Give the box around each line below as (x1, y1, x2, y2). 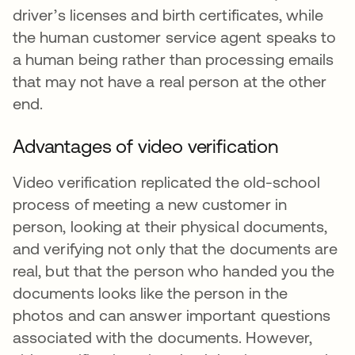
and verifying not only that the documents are (13, 239, 338, 258)
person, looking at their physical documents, (13, 217, 328, 235)
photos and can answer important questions (13, 306, 331, 324)
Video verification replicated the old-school (13, 173, 321, 191)
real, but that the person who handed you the (13, 261, 335, 280)
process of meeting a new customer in (13, 195, 287, 213)
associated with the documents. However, (13, 328, 313, 346)
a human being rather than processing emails (13, 50, 334, 68)
